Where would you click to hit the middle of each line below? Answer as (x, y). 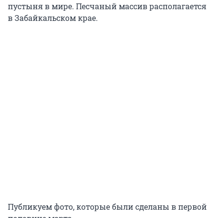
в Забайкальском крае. (53, 18)
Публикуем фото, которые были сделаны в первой (107, 207)
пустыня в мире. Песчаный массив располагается (107, 6)
